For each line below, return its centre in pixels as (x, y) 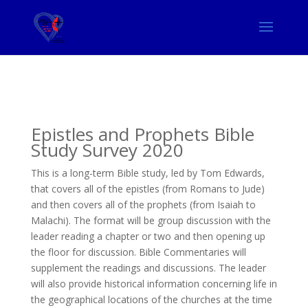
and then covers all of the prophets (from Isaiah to (143, 205)
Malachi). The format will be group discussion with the (151, 220)
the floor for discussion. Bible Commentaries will (138, 252)
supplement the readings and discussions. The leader (148, 268)
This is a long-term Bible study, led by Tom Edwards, (147, 173)
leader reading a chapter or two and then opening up (148, 236)
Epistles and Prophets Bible (142, 134)
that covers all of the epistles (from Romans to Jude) (147, 189)
